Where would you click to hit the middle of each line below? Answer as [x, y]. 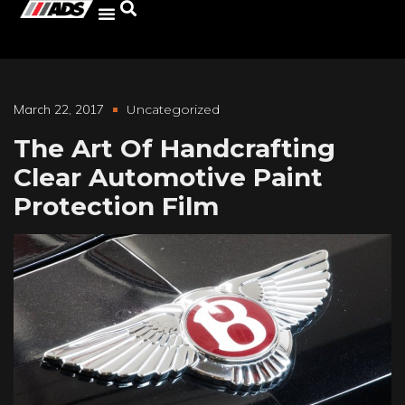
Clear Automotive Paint [168, 177]
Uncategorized [173, 109]
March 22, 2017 [59, 109]
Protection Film [116, 206]
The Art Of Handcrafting [174, 148]
